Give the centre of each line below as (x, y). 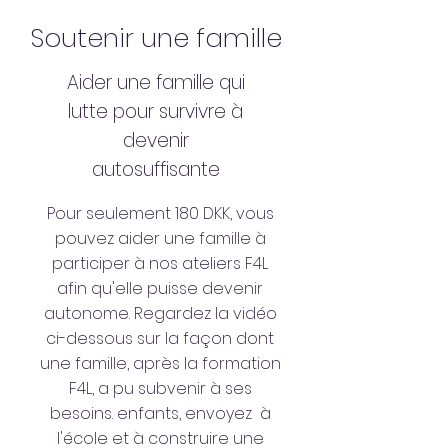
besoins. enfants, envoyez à (160, 413)
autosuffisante (155, 169)
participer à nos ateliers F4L (160, 263)
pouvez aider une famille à (160, 238)
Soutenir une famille (155, 38)
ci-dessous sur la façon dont (160, 338)
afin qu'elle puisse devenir (160, 288)
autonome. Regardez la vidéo (160, 313)
